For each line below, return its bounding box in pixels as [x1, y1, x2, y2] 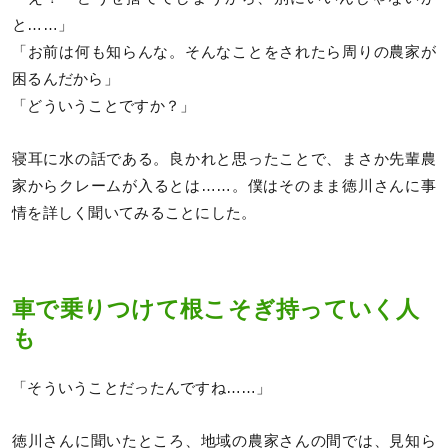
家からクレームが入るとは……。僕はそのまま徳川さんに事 [12, 178, 436, 195]
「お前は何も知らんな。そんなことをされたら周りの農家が [12, 44, 436, 61]
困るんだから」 [12, 71, 119, 88]
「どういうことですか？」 [12, 98, 196, 115]
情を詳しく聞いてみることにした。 [12, 205, 257, 222]
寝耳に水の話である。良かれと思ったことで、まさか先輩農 [12, 151, 436, 168]
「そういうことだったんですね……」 [12, 380, 272, 397]
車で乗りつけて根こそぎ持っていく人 [12, 296, 420, 322]
